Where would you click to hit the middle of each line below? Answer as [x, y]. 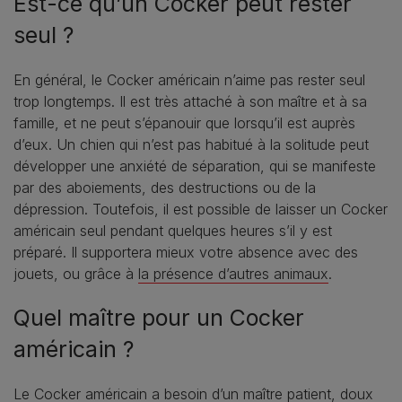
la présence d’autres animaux [233, 274]
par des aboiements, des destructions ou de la [165, 188]
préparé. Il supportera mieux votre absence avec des [186, 253]
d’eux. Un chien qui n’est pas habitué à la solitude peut [191, 145]
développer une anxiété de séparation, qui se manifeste [195, 166]
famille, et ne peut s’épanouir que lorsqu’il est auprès [184, 123]
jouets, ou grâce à [76, 274]
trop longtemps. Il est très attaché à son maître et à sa [190, 102]
